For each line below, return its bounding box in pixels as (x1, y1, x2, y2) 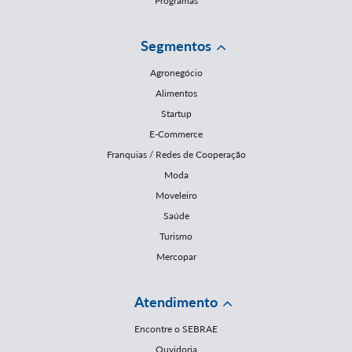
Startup (160, 108, 192, 119)
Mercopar (156, 251, 196, 262)
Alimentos (155, 87, 197, 99)
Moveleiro (155, 189, 197, 201)
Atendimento (134, 293, 218, 310)
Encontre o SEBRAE (134, 323, 218, 335)
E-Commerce (149, 128, 203, 140)
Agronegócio (149, 67, 203, 79)
